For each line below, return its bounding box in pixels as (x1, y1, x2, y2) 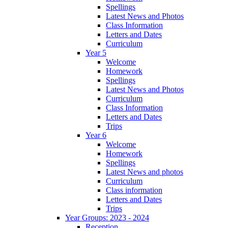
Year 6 (85, 131, 106, 140)
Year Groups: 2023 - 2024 (65, 213, 149, 222)
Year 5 (85, 48, 106, 58)
